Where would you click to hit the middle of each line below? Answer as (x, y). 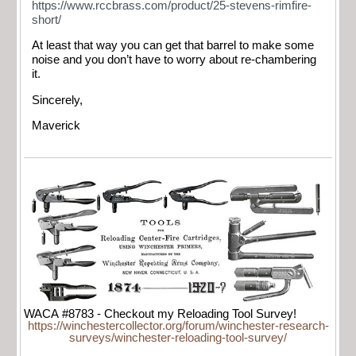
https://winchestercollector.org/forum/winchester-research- (178, 325)
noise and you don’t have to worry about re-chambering (174, 60)
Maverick (56, 126)
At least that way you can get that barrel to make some (173, 46)
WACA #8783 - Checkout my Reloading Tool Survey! (160, 313)
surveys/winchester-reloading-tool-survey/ (178, 337)
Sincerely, (57, 100)
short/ (46, 19)
